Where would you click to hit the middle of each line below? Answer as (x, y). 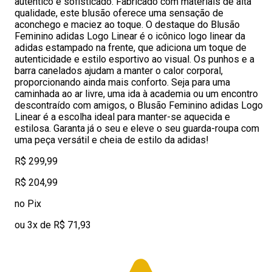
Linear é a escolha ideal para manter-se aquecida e (122, 117)
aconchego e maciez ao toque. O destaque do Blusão (127, 25)
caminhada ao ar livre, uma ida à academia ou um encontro (136, 94)
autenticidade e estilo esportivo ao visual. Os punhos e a (134, 59)
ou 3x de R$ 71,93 (53, 225)
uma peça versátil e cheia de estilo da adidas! (112, 140)
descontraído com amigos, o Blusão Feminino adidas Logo (139, 105)
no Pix (28, 204)
